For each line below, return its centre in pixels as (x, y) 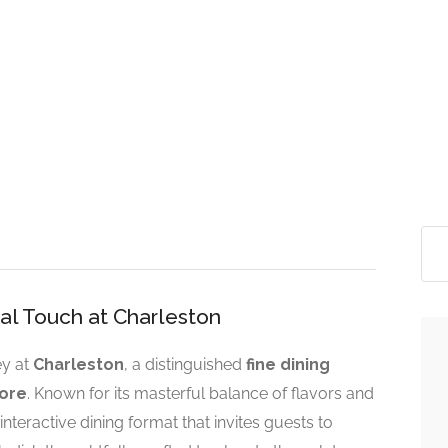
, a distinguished (185, 364)
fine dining (288, 364)
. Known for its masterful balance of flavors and (200, 393)
